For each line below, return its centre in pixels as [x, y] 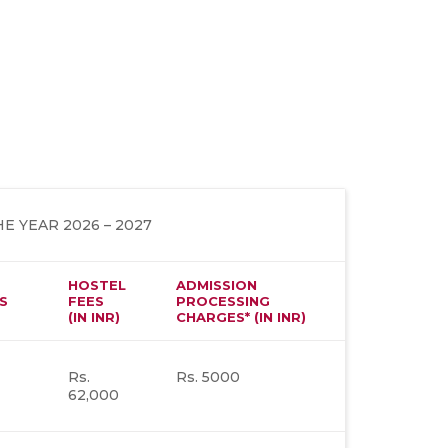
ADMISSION [216, 285]
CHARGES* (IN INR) [240, 317]
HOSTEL [96, 285]
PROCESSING [222, 301]
